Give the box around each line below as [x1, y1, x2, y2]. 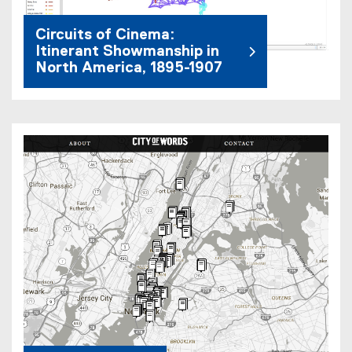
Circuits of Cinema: [35, 27, 174, 43]
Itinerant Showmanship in [35, 44, 219, 60]
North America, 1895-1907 [35, 60, 222, 76]
